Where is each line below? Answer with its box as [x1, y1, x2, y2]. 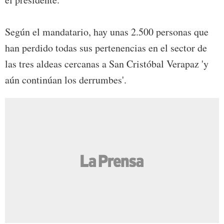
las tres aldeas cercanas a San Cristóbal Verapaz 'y [5, 56, 208, 70]
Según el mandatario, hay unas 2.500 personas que [5, 24, 208, 38]
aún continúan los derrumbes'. [5, 72, 126, 86]
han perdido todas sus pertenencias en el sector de [5, 40, 207, 54]
